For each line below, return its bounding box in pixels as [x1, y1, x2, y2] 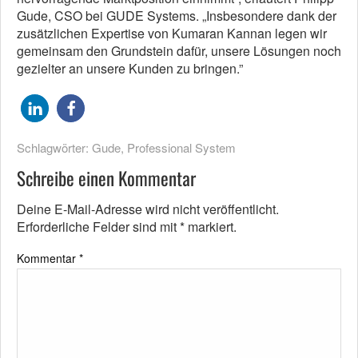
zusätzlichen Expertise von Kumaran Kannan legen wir [17, 24, 327, 43]
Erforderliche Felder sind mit [17, 217, 180, 237]
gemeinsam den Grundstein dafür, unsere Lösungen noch [17, 42, 341, 61]
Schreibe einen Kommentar [17, 165, 196, 193]
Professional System [127, 139, 236, 157]
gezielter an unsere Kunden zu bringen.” [17, 59, 243, 78]
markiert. [185, 217, 237, 237]
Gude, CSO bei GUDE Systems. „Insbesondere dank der [17, 6, 336, 26]
